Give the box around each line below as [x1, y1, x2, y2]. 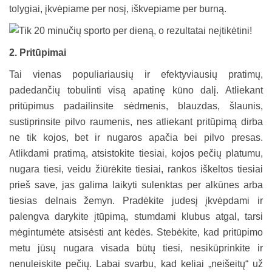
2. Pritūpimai [9, 47, 66, 58]
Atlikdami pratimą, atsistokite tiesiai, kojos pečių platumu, [9, 148, 263, 158]
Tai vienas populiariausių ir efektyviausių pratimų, [9, 69, 263, 80]
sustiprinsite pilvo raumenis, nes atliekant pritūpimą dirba [9, 116, 263, 127]
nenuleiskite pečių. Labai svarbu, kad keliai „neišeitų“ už [9, 258, 263, 269]
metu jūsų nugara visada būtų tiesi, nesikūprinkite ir [9, 242, 263, 253]
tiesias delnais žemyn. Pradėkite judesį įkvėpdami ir [9, 195, 263, 206]
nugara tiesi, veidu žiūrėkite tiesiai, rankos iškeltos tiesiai [9, 163, 263, 174]
